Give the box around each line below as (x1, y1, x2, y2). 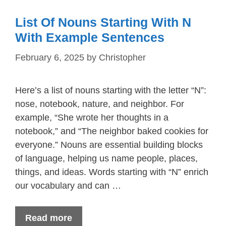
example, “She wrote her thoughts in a (15, 112, 168, 123)
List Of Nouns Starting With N (15, 15, 191, 29)
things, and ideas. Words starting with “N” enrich (15, 166, 208, 177)
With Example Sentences (15, 30, 164, 44)
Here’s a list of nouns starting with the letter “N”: (15, 85, 206, 95)
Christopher (99, 52, 146, 63)
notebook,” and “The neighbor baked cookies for (15, 126, 208, 136)
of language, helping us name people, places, (15, 153, 198, 163)
